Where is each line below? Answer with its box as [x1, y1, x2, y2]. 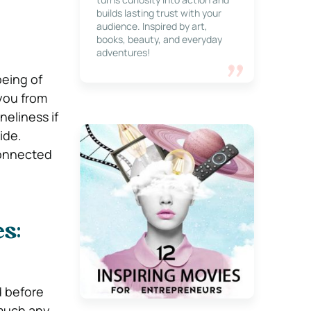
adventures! [96, 46, 150, 59]
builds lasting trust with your [96, 6, 221, 19]
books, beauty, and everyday [96, 33, 222, 46]
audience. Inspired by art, [96, 19, 208, 33]
